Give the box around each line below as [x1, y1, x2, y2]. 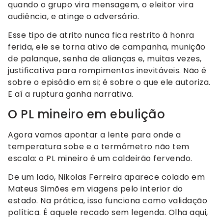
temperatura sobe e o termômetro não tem [8, 140, 190, 152]
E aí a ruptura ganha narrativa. [8, 88, 134, 100]
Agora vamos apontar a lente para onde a [8, 129, 181, 140]
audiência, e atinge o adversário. [8, 11, 139, 23]
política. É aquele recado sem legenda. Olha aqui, [8, 207, 208, 219]
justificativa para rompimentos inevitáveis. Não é [8, 65, 207, 77]
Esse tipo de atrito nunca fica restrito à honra [8, 29, 194, 41]
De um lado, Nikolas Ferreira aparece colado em [8, 171, 205, 183]
